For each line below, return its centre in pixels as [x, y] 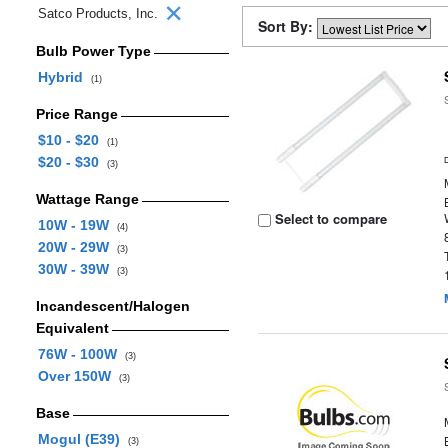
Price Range [76, 114]
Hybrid [64, 77]
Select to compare [329, 218]
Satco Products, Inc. [100, 13]
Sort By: [287, 26]
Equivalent [72, 328]
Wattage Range [87, 199]
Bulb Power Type [93, 51]
